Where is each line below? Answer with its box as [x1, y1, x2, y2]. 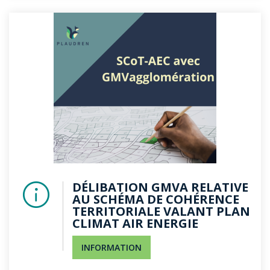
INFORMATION [81, 242, 142, 253]
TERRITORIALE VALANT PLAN [72, 203, 250, 219]
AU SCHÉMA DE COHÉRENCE [72, 191, 239, 207]
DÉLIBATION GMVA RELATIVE [72, 179, 248, 195]
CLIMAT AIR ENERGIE [72, 215, 198, 231]
